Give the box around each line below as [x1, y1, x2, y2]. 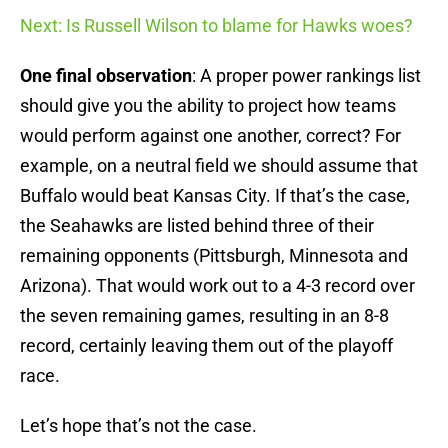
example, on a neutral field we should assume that [20, 155, 418, 177]
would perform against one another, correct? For [20, 125, 401, 147]
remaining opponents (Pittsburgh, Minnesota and [20, 245, 408, 267]
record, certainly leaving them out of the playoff [20, 335, 393, 357]
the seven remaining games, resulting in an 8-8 [20, 305, 389, 327]
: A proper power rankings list [192, 65, 421, 87]
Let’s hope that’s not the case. [20, 415, 257, 437]
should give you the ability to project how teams [20, 95, 396, 117]
